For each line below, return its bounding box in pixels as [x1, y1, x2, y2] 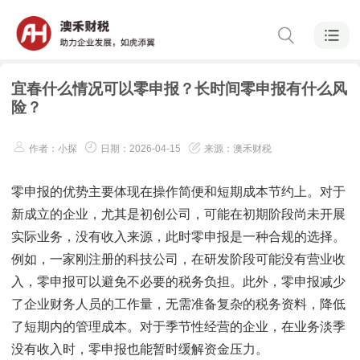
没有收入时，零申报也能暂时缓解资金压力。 [11, 342, 268, 356]
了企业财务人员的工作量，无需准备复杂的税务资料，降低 [11, 297, 346, 311]
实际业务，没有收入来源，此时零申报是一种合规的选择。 [11, 230, 346, 243]
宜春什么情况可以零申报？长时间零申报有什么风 [11, 80, 347, 97]
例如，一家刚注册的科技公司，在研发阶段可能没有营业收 [11, 252, 346, 266]
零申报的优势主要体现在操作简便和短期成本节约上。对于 [11, 185, 346, 198]
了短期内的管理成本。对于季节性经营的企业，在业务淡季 [11, 320, 346, 333]
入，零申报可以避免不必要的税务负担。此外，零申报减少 [11, 275, 346, 288]
